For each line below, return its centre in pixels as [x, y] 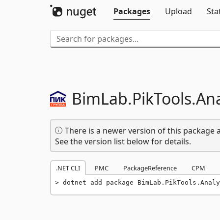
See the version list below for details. [123, 141]
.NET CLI [68, 168]
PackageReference [150, 168]
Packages [132, 11]
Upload [179, 11]
